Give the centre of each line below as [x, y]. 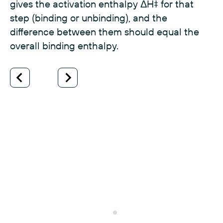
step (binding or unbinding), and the [89, 18]
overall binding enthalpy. [64, 46]
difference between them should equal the [105, 32]
